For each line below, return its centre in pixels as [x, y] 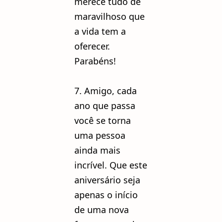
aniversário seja [107, 180]
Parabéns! [95, 61]
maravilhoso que [110, 17]
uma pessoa [100, 136]
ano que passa [105, 106]
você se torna [103, 121]
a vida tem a [100, 31]
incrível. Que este [111, 165]
